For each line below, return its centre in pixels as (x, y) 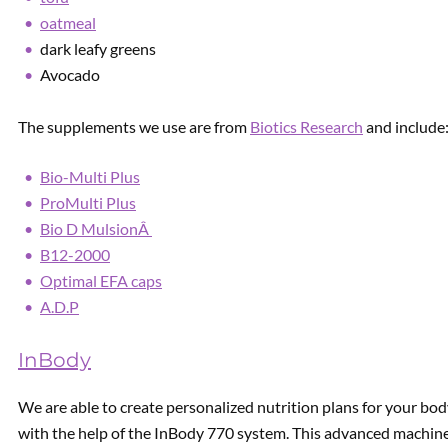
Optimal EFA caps (101, 280)
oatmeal (68, 22)
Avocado (70, 74)
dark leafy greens (98, 48)
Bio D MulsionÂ (96, 228)
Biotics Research (306, 126)
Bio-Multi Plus (90, 176)
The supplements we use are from (134, 126)
